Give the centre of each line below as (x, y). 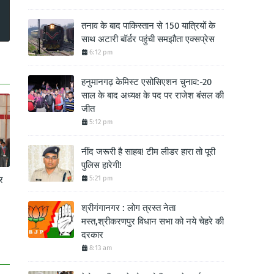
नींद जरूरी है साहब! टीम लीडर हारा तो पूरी (148, 152)
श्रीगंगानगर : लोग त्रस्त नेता (128, 208)
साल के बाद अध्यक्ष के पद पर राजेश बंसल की (153, 95)
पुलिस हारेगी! (102, 165)
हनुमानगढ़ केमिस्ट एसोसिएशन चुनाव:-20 (146, 82)
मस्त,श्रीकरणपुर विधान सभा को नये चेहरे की (153, 221)
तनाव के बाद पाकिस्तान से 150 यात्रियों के (148, 26)
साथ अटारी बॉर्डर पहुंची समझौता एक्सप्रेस (148, 39)
